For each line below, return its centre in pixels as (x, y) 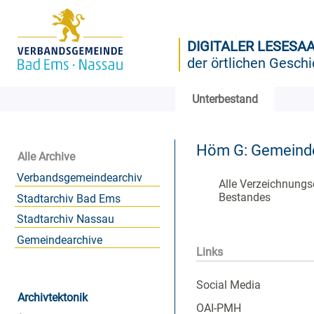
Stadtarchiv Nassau (65, 219)
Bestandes (245, 198)
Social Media (228, 285)
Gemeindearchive (59, 240)
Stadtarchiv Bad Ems (68, 198)
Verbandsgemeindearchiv (79, 177)
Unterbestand (225, 99)
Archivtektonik (53, 298)
